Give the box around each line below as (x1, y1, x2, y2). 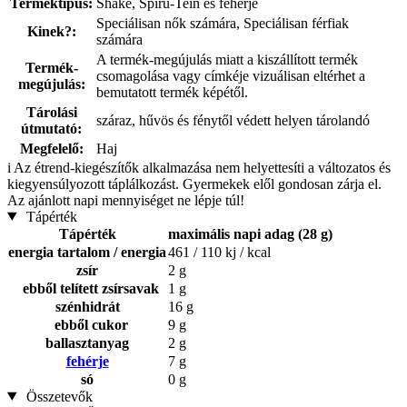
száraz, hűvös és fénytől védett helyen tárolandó (96, 112, 370, 128)
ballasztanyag (45, 334, 129, 351)
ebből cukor (46, 316, 128, 333)
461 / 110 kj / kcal (168, 243, 271, 260)
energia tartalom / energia (8, 243, 166, 260)
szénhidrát (55, 298, 120, 314)
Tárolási (25, 104, 77, 120)
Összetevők (22, 388, 93, 404)
